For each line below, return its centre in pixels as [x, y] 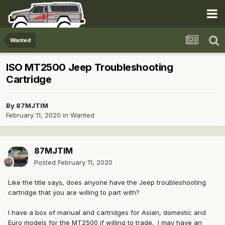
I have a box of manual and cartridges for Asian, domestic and [107, 213]
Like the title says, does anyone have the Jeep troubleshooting [107, 183]
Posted [46, 162]
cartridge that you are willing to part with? [74, 193]
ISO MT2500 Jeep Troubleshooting [90, 68]
